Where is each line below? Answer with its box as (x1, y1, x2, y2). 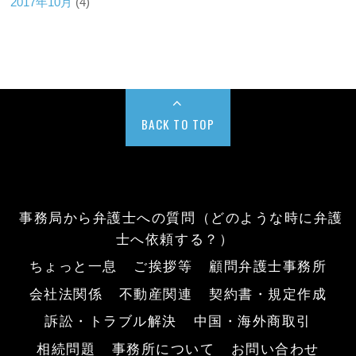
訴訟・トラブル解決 (44, 309, 177, 331)
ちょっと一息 (29, 254, 118, 276)
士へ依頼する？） (115, 226, 234, 248)
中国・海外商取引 (193, 309, 311, 331)
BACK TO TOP (141, 115, 215, 133)
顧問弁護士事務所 (209, 254, 327, 276)
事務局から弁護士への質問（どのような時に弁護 (19, 205, 343, 226)
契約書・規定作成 (209, 281, 327, 303)
